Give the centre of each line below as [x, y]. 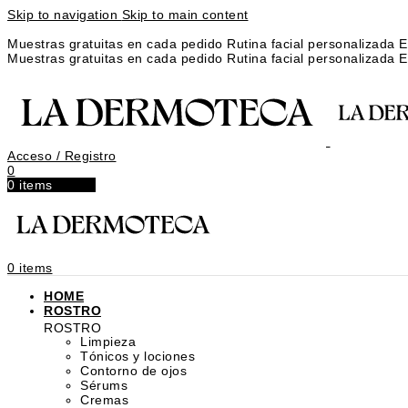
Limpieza [108, 342]
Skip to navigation [65, 15]
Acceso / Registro [62, 156]
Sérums [104, 385]
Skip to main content [185, 15]
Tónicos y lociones [138, 356]
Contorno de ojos [133, 371]
